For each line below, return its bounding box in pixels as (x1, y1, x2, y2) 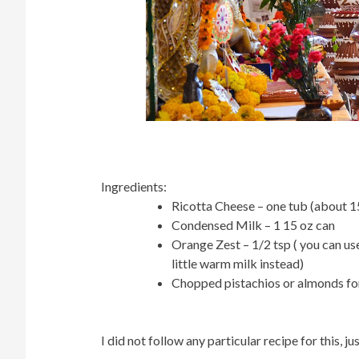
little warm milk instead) (171, 256, 304, 272)
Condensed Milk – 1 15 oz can (171, 217, 335, 233)
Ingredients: (101, 179, 171, 195)
